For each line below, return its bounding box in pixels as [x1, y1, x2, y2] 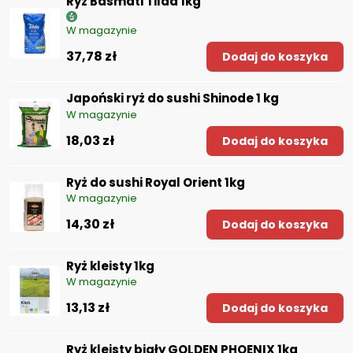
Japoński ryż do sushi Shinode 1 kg [66, 90, 279, 107]
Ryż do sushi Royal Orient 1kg [66, 173, 245, 191]
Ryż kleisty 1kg [66, 257, 154, 274]
